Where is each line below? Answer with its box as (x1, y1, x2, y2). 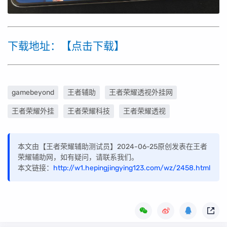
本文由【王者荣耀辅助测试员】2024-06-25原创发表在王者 (18, 142, 207, 152)
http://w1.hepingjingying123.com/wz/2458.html (53, 164, 210, 173)
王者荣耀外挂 (12, 107, 54, 116)
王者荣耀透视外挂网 (109, 88, 173, 97)
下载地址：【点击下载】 (8, 40, 125, 53)
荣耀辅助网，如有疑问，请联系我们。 (18, 153, 138, 162)
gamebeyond (12, 88, 54, 97)
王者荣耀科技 (67, 107, 110, 116)
